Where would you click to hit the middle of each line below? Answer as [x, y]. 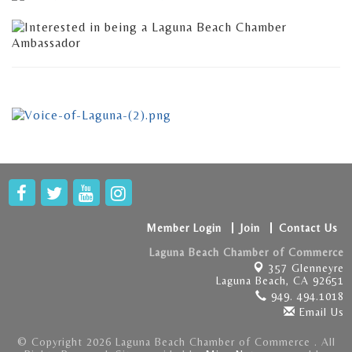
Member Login [184, 227]
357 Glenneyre [304, 268]
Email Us [320, 312]
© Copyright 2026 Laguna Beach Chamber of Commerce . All [176, 341]
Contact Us [308, 227]
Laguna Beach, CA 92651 [280, 280]
